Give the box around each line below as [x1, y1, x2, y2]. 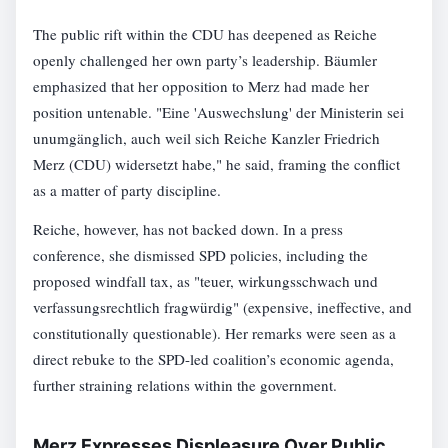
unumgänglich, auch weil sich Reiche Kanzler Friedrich [33, 128, 381, 149]
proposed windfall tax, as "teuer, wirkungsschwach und [33, 270, 379, 291]
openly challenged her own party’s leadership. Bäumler [33, 50, 378, 71]
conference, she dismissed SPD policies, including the [33, 244, 369, 265]
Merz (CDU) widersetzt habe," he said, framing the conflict [33, 154, 401, 175]
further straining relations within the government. [33, 374, 338, 395]
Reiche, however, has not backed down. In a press [33, 218, 344, 239]
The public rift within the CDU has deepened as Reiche [33, 24, 378, 45]
